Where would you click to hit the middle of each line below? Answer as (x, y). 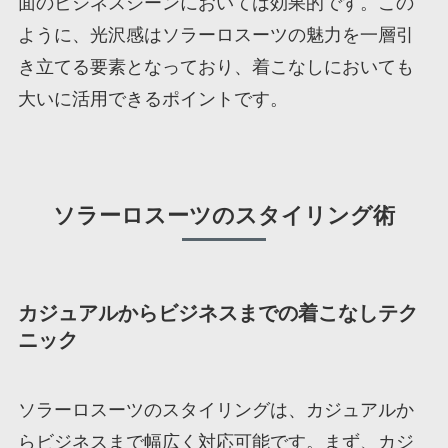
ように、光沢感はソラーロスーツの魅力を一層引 (215, 35)
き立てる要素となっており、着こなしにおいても (215, 67)
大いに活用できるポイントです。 (152, 99)
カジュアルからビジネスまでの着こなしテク (217, 313)
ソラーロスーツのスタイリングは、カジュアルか (215, 409)
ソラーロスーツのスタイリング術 (224, 216)
